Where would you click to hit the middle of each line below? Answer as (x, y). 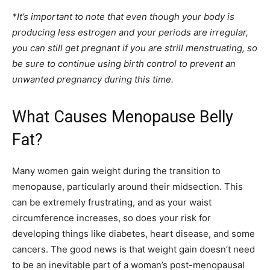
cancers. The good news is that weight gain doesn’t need (133, 249)
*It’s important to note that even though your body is (123, 17)
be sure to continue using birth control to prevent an (124, 64)
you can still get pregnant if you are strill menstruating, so (135, 48)
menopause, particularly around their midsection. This (127, 187)
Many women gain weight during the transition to (116, 171)
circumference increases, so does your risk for (111, 218)
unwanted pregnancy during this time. (93, 79)
